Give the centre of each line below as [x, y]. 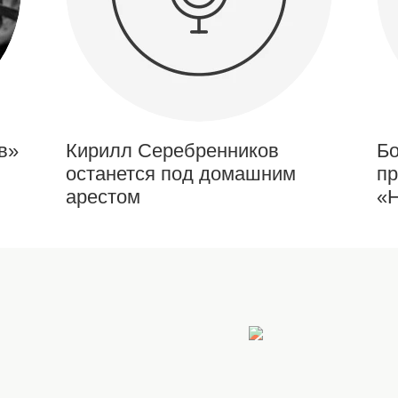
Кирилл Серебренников [172, 151]
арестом [103, 197]
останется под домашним [181, 174]
